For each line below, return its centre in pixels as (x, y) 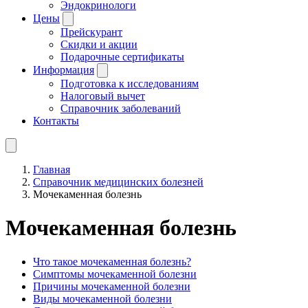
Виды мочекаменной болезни (102, 298)
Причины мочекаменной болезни (112, 286)
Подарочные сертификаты (122, 56)
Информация (64, 69)
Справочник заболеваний (121, 108)
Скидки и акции (99, 44)
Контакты (56, 120)
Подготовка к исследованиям (130, 83)
